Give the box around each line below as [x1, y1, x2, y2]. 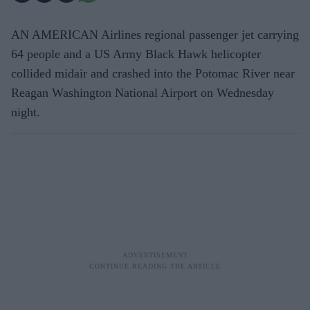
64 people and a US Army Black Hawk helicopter [11, 46, 261, 61]
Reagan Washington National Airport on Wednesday [11, 85, 274, 100]
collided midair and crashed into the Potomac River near [11, 66, 295, 80]
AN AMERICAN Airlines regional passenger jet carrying [11, 27, 299, 42]
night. [11, 104, 40, 119]
